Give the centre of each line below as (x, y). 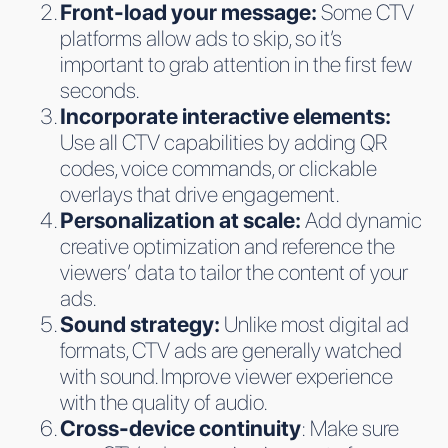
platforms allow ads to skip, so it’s (201, 37)
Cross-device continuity (180, 427)
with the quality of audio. (164, 401)
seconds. (100, 89)
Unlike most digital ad (316, 323)
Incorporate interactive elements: (225, 115)
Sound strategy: (142, 323)
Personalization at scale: (182, 219)
